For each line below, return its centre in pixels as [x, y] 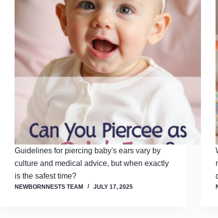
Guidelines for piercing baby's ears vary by [88, 151]
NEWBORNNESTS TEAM [49, 187]
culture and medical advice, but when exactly [92, 163]
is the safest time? [45, 176]
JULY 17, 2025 [113, 187]
